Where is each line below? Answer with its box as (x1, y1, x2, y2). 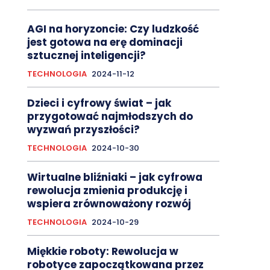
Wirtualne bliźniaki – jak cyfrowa (27, 170, 202, 185)
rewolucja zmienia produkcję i (27, 183, 187, 198)
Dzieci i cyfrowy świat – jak (27, 96, 171, 111)
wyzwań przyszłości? (27, 122, 140, 137)
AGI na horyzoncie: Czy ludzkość (27, 22, 199, 37)
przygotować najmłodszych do (27, 109, 193, 124)
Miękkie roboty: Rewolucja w (27, 244, 178, 259)
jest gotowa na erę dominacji (27, 35, 183, 50)
